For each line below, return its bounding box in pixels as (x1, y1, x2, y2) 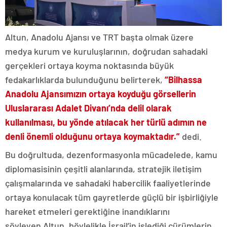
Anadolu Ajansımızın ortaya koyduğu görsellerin (5, 88, 196, 99)
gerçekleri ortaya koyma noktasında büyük (5, 60, 174, 71)
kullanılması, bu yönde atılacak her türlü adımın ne (5, 117, 207, 128)
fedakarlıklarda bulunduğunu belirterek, (5, 74, 165, 85)
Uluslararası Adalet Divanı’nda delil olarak (5, 102, 172, 113)
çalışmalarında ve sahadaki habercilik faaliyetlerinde (5, 177, 211, 188)
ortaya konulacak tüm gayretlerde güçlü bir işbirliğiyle (5, 192, 218, 203)
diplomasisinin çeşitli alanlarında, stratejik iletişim (5, 163, 202, 174)
